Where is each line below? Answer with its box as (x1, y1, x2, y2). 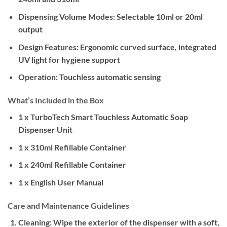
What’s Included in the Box (8, 95, 104, 105)
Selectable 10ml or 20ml (115, 12, 203, 22)
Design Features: (18, 42, 79, 52)
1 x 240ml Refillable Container (18, 160, 126, 170)
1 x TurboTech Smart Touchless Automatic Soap (18, 112, 188, 122)
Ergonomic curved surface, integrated (78, 42, 216, 52)
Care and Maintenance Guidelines (8, 200, 129, 210)
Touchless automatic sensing (57, 72, 161, 82)
